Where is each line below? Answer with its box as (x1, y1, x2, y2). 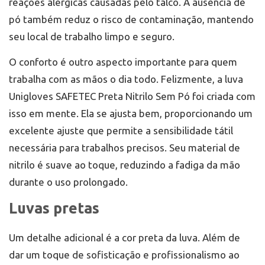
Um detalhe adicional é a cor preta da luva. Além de (9, 232, 240, 244)
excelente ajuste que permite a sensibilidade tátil (9, 125, 233, 137)
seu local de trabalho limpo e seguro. (9, 31, 174, 43)
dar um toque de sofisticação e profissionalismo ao (9, 249, 240, 261)
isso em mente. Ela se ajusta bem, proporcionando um (9, 108, 253, 119)
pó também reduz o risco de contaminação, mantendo (9, 14, 254, 25)
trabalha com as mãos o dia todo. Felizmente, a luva (9, 73, 243, 85)
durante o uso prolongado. (9, 176, 128, 188)
